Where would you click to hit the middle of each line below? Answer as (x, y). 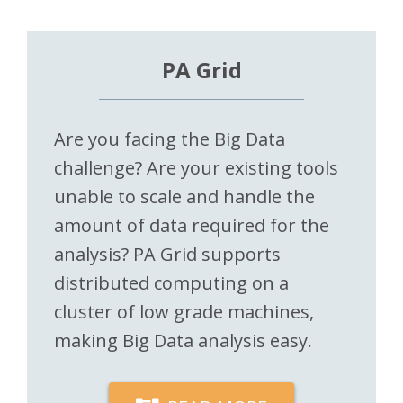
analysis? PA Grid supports (167, 254)
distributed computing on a (171, 282)
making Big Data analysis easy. (183, 340)
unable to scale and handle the (184, 196)
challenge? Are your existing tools (196, 167)
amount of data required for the (192, 225)
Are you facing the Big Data (170, 139)
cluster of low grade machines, (184, 311)
